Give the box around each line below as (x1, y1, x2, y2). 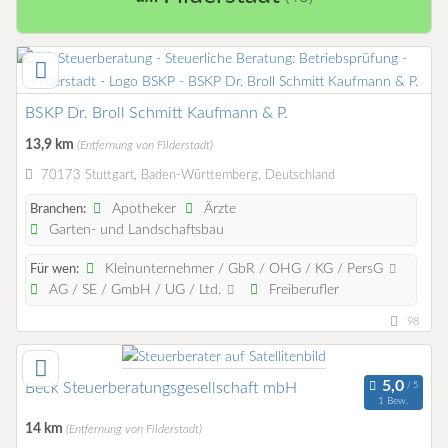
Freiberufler (264, 283, 339, 298)
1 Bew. (378, 395, 409, 406)
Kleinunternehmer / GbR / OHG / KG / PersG (101, 262, 388, 277)
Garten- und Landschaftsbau (45, 223, 225, 238)
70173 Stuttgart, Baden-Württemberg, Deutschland (40, 169, 335, 183)
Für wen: (30, 263, 79, 277)
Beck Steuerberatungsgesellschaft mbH (25, 380, 297, 397)
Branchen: (30, 203, 86, 217)
